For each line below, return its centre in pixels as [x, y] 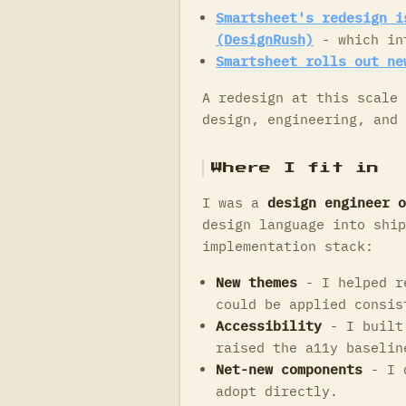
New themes [256, 282]
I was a [235, 202]
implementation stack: [288, 246]
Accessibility [269, 325]
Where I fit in [295, 168]
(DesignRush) [265, 39]
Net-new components [289, 369]
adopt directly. [277, 391]
